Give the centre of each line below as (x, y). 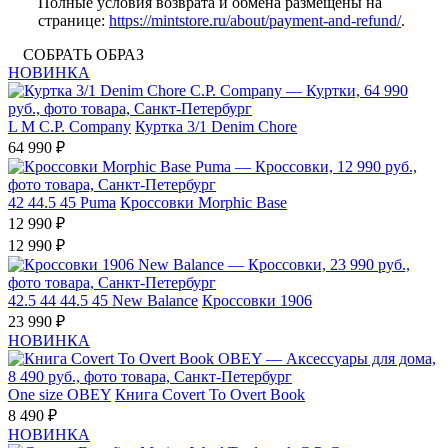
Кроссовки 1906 (257, 301)
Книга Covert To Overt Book (210, 395)
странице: (73, 21)
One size (35, 395)
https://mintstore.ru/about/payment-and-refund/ (255, 21)
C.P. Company (85, 127)
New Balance (155, 301)
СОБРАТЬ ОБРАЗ (83, 55)
